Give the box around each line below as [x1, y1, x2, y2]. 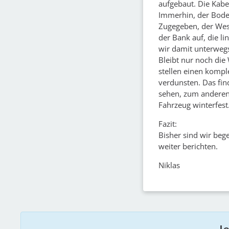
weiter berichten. [158, 141, 218, 151]
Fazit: [158, 118, 177, 129]
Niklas [158, 159, 180, 170]
